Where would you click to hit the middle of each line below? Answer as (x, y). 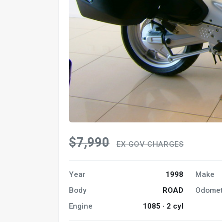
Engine (81, 206)
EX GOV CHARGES (150, 144)
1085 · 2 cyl (163, 206)
